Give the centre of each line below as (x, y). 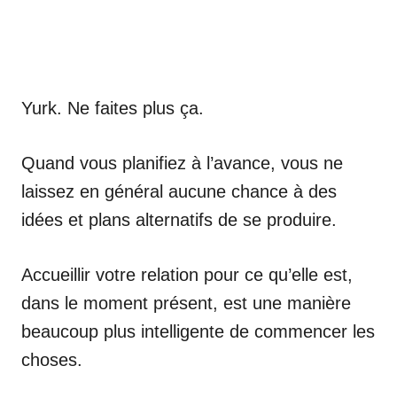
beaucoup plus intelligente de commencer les (198, 331)
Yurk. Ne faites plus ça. (113, 108)
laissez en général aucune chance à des (179, 191)
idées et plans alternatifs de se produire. (179, 220)
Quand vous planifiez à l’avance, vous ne (182, 163)
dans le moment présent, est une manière (186, 303)
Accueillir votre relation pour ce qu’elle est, (187, 275)
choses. (52, 360)
